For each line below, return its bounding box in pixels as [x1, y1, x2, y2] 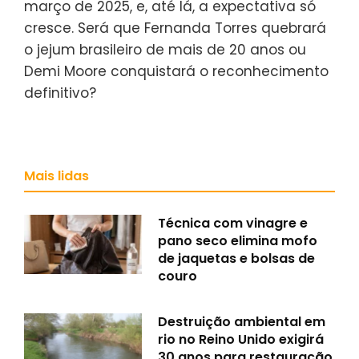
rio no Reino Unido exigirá [158, 329, 325, 349]
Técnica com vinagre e [158, 213, 309, 232]
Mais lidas [24, 166, 89, 185]
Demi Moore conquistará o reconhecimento [24, 61, 329, 81]
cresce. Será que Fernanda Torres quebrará [24, 18, 326, 38]
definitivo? [24, 83, 96, 103]
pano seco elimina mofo [158, 231, 318, 250]
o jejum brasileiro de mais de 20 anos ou [24, 39, 306, 59]
